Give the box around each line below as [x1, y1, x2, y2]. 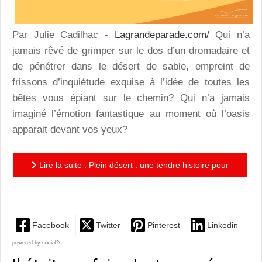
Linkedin [207, 220, 238, 230]
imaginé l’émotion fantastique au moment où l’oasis [12, 108, 250, 120]
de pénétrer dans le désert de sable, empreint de [12, 61, 250, 73]
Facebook [32, 220, 69, 230]
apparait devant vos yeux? [12, 124, 127, 136]
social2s [42, 239, 62, 246]
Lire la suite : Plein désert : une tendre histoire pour [37, 160, 229, 170]
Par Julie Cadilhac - [12, 29, 115, 41]
